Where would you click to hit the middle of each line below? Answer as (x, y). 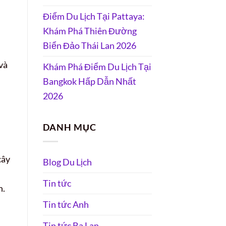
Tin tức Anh (66, 204)
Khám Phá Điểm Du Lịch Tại (97, 66)
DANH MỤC (69, 127)
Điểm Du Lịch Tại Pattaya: (94, 16)
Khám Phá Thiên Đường (90, 31)
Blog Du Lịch (67, 162)
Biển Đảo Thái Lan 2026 (89, 45)
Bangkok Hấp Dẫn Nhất (89, 81)
